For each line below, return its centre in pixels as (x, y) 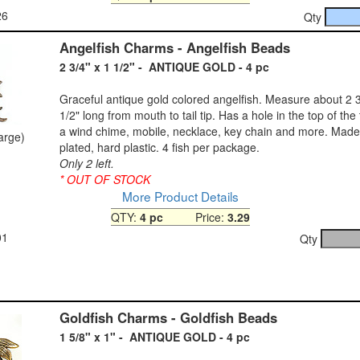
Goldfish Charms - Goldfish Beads (168, 317)
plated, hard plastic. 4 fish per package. (160, 147)
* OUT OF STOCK (106, 179)
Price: (195, 217)
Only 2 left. (87, 163)
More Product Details (180, 196)
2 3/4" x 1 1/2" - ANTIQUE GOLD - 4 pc (164, 66)
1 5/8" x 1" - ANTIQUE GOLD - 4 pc (155, 336)
